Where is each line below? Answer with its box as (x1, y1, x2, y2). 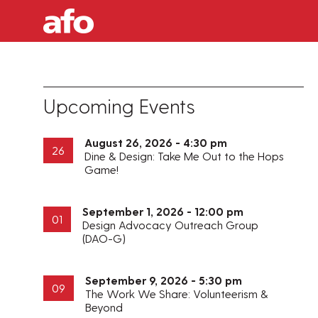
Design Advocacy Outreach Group (82, 218, 259, 232)
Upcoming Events (43, 94, 196, 118)
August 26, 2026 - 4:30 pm (84, 136, 228, 150)
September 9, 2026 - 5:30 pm (85, 273, 243, 287)
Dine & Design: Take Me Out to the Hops (84, 149, 285, 163)
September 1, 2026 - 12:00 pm (82, 204, 244, 219)
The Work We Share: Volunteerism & (85, 287, 269, 301)
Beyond (85, 300, 124, 314)
